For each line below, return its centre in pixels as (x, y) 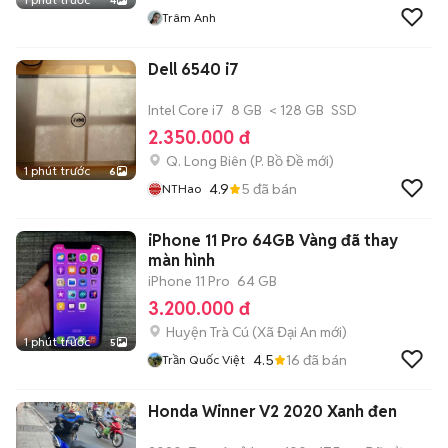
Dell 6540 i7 (193, 69)
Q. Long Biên (206, 161)
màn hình (181, 260)
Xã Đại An (287, 332)
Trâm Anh (189, 17)
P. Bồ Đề (279, 161)
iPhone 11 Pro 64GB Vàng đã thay (273, 240)
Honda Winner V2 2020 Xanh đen (272, 411)
